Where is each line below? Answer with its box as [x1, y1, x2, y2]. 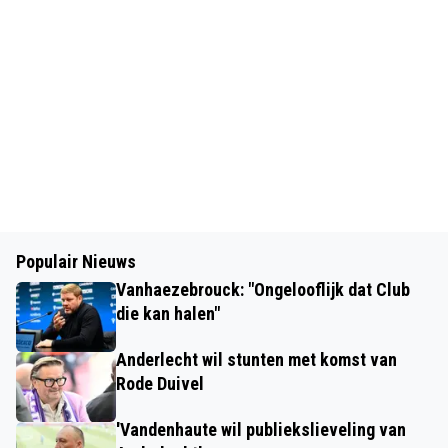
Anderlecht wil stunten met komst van [116, 349, 397, 370]
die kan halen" [116, 303, 220, 324]
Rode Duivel [116, 373, 204, 394]
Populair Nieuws [16, 251, 136, 272]
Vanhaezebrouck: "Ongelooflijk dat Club [116, 279, 410, 300]
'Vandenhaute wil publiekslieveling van [116, 419, 406, 440]
